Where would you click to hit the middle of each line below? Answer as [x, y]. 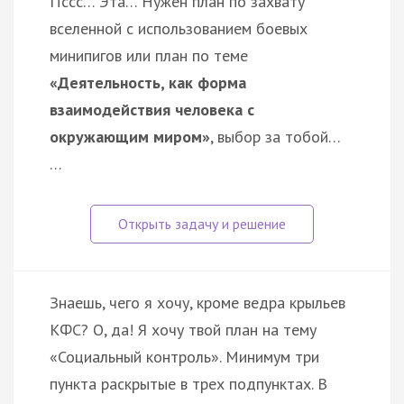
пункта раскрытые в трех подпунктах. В [188, 383]
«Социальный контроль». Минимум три [184, 356]
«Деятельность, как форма [148, 82]
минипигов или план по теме [149, 55]
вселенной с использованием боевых [179, 28]
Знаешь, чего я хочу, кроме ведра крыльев [197, 302]
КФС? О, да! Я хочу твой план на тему [183, 329]
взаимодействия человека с [152, 109]
